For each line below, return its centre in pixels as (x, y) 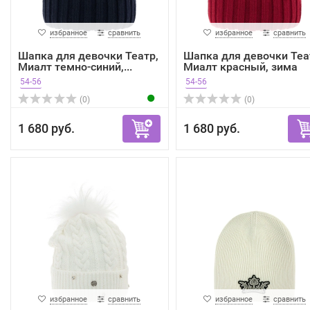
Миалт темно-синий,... (75, 67)
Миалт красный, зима (240, 67)
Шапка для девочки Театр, (88, 56)
